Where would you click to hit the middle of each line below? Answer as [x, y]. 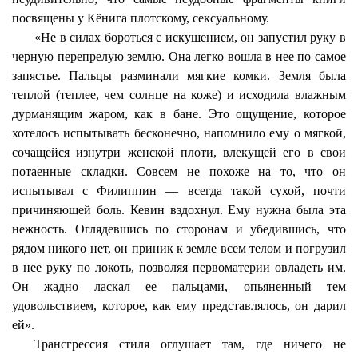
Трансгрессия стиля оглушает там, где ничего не [190, 344]
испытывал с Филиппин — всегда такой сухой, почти [179, 191]
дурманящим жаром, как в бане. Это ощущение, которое [179, 114]
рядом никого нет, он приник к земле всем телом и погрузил [179, 248]
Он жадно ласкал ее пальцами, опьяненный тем [179, 286]
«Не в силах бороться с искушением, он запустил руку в [190, 37]
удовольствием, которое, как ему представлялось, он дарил [179, 306]
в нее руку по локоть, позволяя [102, 267]
